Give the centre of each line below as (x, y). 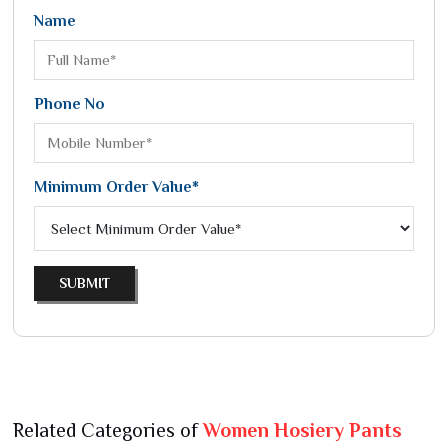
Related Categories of (108, 430)
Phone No (69, 104)
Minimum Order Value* (116, 187)
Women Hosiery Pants (302, 430)
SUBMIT (84, 283)
